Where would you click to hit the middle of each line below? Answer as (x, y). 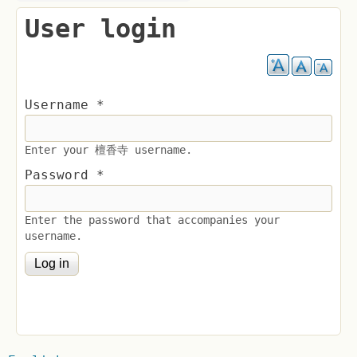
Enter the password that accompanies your (152, 220)
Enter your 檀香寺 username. (108, 150)
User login (100, 29)
